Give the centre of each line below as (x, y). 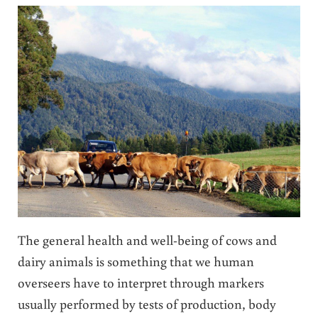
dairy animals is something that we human (136, 261)
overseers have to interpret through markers (141, 282)
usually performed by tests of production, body (147, 303)
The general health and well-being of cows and (147, 239)
